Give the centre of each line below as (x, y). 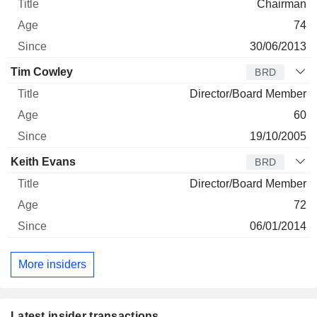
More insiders (52, 264)
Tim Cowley (42, 72)
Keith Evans (43, 162)
